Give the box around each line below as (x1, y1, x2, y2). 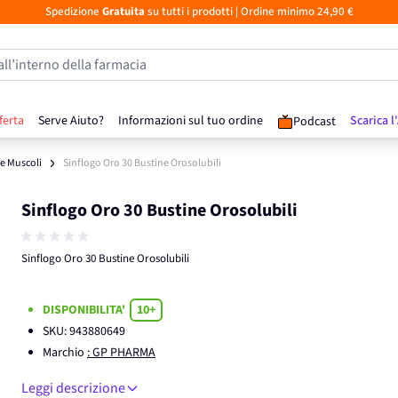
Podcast (293, 113, 336, 131)
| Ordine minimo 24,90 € (232, 4, 354, 20)
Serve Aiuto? (38, 112, 104, 130)
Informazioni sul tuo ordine (118, 112, 263, 130)
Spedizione (44, 4, 102, 20)
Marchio (43, 344, 87, 362)
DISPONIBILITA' (43, 301, 128, 319)
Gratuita (101, 4, 145, 20)
